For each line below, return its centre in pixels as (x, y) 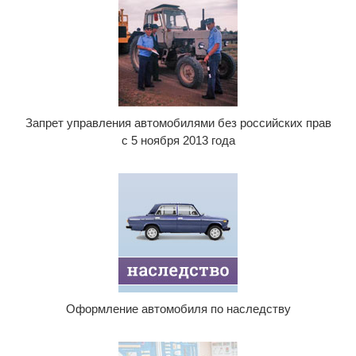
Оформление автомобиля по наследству (178, 309)
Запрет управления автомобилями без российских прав (178, 123)
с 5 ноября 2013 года (178, 140)
